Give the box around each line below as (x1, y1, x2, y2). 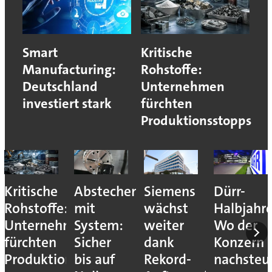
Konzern (214, 233, 265, 252)
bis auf (73, 250, 115, 269)
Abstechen (73, 182, 139, 201)
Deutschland (22, 77, 98, 95)
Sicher (73, 233, 111, 252)
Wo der (214, 216, 258, 235)
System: (73, 216, 123, 235)
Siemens (144, 182, 196, 201)
